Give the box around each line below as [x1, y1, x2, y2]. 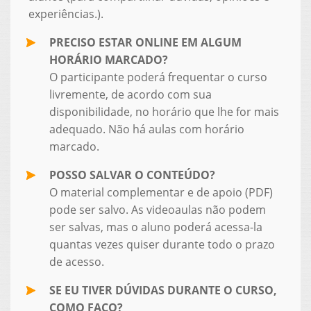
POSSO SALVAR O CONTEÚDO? [49, 167, 215, 183]
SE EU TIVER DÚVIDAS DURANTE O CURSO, [49, 282, 277, 298]
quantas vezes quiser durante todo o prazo [49, 236, 275, 252]
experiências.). [28, 6, 103, 22]
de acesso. [49, 253, 104, 269]
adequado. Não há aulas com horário [49, 121, 244, 137]
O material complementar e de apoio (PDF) [49, 184, 273, 200]
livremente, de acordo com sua [49, 86, 212, 102]
